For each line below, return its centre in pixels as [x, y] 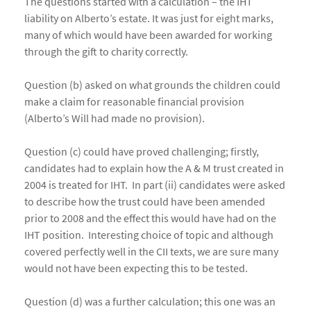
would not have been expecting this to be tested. [136, 268]
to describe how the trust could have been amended [145, 202]
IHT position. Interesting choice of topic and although [149, 235]
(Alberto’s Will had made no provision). [115, 118]
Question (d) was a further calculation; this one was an [150, 302]
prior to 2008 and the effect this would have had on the [150, 218]
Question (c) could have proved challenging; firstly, [142, 152]
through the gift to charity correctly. [106, 52]
